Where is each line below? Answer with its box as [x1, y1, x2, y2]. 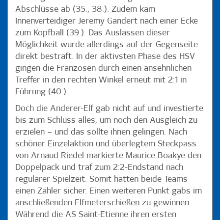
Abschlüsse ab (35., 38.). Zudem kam [15, 5, 155, 14]
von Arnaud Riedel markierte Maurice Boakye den [15, 152, 201, 161]
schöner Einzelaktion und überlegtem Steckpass [15, 140, 196, 149]
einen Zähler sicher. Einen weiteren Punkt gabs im [15, 187, 202, 196]
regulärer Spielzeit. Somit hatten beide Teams [15, 175, 188, 184]
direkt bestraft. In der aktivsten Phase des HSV [15, 53, 195, 61]
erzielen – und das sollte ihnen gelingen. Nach [15, 128, 187, 137]
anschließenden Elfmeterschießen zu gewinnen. [15, 199, 191, 208]
